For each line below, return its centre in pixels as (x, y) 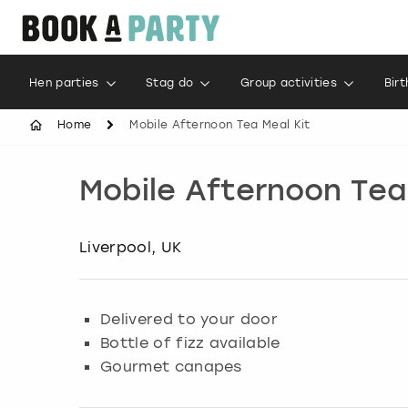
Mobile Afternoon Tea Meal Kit (220, 125)
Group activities (289, 83)
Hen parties (64, 83)
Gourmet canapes (171, 366)
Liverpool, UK (131, 247)
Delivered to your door (189, 318)
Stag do (170, 83)
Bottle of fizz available (190, 342)
